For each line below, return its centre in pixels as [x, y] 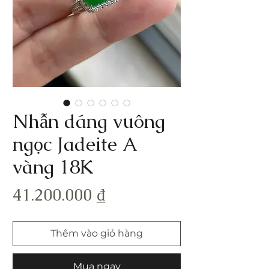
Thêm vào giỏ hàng [97, 233]
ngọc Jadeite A [74, 144]
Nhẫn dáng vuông [89, 121]
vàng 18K [53, 167]
